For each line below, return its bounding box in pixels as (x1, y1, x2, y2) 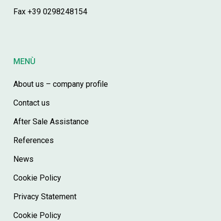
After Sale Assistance (13, 117, 89, 127)
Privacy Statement (13, 192, 76, 202)
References (13, 136, 54, 146)
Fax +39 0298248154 (13, 7, 87, 17)
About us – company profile (13, 79, 108, 89)
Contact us (13, 98, 50, 108)
